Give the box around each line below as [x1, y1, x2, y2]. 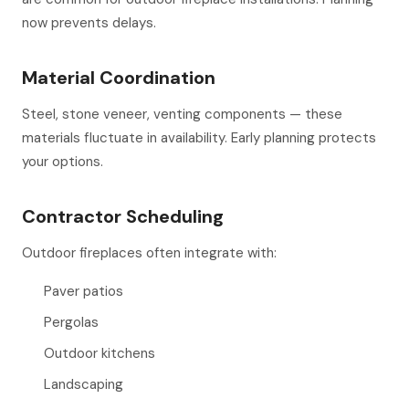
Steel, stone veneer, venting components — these [22, 105, 342, 123]
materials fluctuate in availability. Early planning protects [22, 129, 376, 147]
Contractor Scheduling [22, 204, 224, 228]
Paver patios [44, 282, 123, 300]
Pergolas [44, 313, 99, 331]
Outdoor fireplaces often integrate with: [22, 244, 277, 262]
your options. [22, 152, 103, 171]
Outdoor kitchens [44, 344, 155, 362]
